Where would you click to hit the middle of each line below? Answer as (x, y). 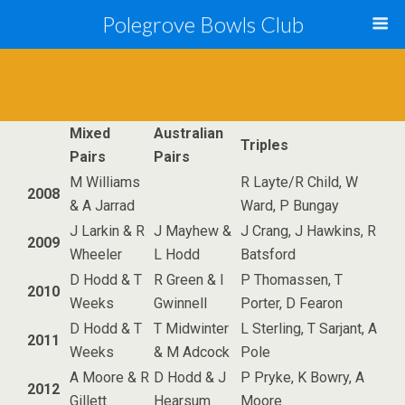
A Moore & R (109, 377)
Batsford (268, 254)
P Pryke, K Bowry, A (302, 377)
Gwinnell (180, 303)
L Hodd (177, 254)
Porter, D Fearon (292, 303)
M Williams (105, 182)
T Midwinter (191, 329)
